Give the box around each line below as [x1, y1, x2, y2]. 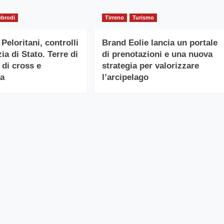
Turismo [132, 14, 154, 20]
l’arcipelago [101, 72, 148, 82]
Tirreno [104, 14, 124, 20]
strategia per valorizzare [101, 60, 199, 70]
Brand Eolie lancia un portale [101, 37, 217, 47]
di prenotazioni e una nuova [101, 49, 212, 59]
